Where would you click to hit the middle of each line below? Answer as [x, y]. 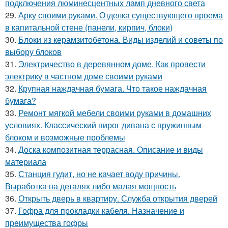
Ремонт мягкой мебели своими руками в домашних [115, 112]
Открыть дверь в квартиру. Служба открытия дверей [118, 198]
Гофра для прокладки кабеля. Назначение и [101, 210]
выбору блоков [33, 51]
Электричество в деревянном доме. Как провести [112, 64]
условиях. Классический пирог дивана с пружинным [103, 125]
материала [26, 161]
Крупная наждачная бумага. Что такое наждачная [112, 88]
